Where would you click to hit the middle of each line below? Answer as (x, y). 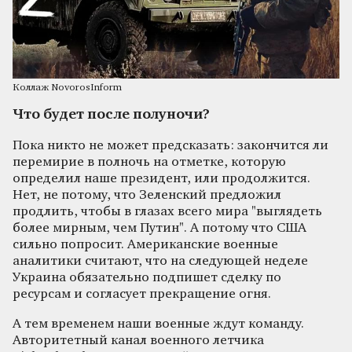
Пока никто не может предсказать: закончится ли (170, 146)
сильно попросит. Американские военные (145, 245)
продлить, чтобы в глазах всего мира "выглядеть (167, 212)
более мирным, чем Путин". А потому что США (159, 229)
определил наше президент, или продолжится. (161, 179)
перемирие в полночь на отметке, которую (149, 163)
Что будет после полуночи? (111, 115)
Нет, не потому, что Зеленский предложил (147, 196)
